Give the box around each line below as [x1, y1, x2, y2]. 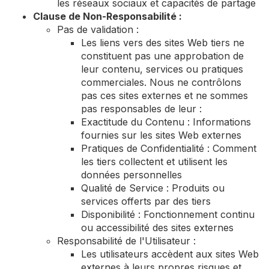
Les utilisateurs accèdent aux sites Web [81, 248, 259, 260]
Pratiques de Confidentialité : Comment [81, 142, 256, 154]
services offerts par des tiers [81, 195, 211, 207]
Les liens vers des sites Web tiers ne [81, 37, 244, 49]
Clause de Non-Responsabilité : [33, 10, 182, 22]
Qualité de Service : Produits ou [81, 182, 225, 194]
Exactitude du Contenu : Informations [81, 116, 251, 128]
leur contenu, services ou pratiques [81, 63, 243, 75]
